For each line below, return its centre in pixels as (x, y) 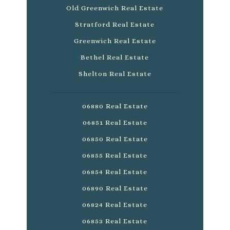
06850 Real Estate (115, 139)
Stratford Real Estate (115, 25)
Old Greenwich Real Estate (115, 8)
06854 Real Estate (115, 172)
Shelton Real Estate (115, 74)
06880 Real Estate (115, 106)
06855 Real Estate (115, 156)
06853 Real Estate (115, 221)
